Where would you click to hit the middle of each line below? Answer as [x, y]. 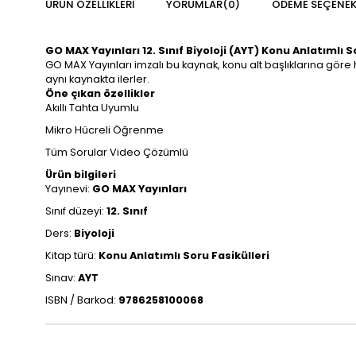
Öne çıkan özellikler [100, 93]
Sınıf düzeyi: [76, 211]
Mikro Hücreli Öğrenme [104, 130]
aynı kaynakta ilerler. [97, 79]
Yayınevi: [69, 189]
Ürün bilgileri [81, 174]
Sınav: [62, 278]
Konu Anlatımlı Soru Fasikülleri [184, 255]
